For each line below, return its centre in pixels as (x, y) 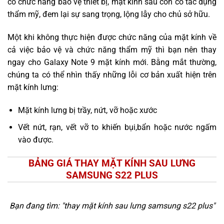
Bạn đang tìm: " (36, 205)
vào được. (35, 140)
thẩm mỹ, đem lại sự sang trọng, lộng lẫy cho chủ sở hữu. (109, 14)
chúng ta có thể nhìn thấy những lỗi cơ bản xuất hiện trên (112, 74)
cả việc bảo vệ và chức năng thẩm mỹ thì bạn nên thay (112, 49)
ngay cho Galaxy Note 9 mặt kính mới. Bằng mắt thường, (112, 62)
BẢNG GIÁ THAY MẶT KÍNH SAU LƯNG (112, 163)
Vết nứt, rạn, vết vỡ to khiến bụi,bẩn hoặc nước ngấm (117, 127)
